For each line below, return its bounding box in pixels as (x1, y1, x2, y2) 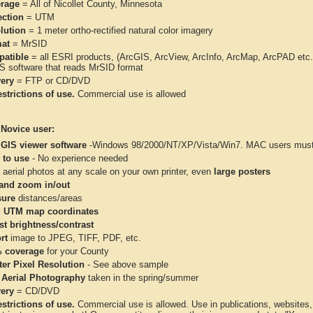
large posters (214, 166, 270, 177)
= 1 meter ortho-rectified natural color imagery (26, 25, 213, 36)
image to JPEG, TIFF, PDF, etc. (8, 233, 141, 243)
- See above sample (85, 259, 168, 270)
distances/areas (15, 193, 82, 203)
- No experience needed (29, 153, 128, 163)
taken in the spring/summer (85, 272, 198, 283)
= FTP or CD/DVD (14, 75, 90, 86)
